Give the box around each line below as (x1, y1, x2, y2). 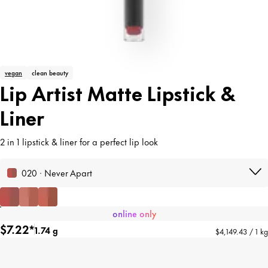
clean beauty (32, 68, 68, 77)
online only (112, 206, 156, 220)
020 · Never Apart (22, 166, 92, 179)
